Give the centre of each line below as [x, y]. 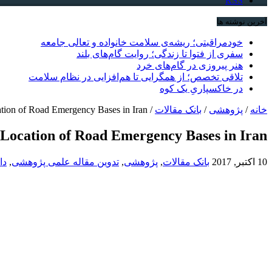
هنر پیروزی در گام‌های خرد [190, 65]
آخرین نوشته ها [242, 21]
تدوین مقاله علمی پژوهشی [65, 161]
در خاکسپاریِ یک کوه [201, 88]
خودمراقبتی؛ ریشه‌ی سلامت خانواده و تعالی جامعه [142, 42]
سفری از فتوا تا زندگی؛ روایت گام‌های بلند [160, 53]
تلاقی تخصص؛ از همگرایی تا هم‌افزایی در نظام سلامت [136, 76]
